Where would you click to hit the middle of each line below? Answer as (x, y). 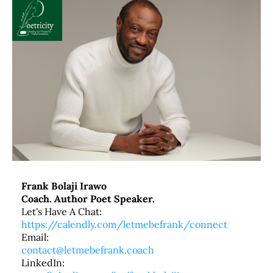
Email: (35, 237)
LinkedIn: (43, 263)
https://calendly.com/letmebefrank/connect (124, 225)
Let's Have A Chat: (62, 212)
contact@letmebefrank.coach (88, 250)
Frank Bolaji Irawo (64, 186)
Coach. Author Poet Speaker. (88, 199)
